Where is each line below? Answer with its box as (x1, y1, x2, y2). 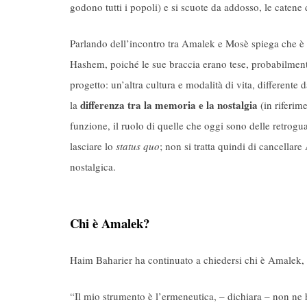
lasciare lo (70, 138, 116, 153)
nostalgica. (70, 159, 116, 173)
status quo (116, 138, 160, 153)
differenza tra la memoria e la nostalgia (80, 97, 260, 112)
